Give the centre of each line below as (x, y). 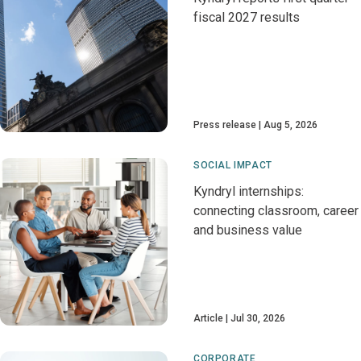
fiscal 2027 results (247, 17)
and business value (248, 230)
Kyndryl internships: (249, 191)
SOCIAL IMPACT (233, 165)
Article (208, 318)
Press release (225, 125)
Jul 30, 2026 (258, 318)
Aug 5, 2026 (290, 125)
